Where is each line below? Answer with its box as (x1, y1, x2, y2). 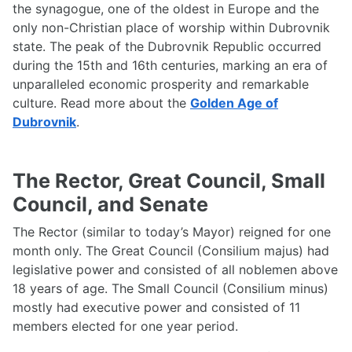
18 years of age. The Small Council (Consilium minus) (13, 280, 328, 297)
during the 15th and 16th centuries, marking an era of (13, 57, 328, 74)
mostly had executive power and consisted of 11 (13, 299, 300, 316)
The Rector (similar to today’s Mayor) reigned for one (13, 224, 331, 240)
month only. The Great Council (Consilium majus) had (13, 243, 329, 259)
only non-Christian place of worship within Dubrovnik (13, 20, 330, 36)
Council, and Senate (13, 192, 208, 217)
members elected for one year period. (13, 318, 238, 335)
